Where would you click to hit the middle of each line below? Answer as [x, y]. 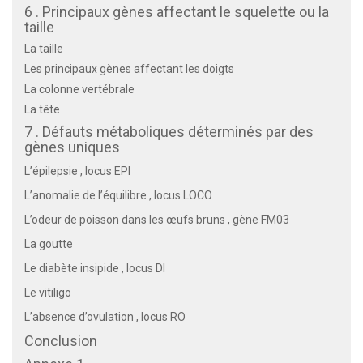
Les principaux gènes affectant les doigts [129, 68]
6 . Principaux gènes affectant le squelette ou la [177, 11]
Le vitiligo [48, 292]
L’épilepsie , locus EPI [77, 171]
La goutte [49, 243]
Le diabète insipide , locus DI [95, 268]
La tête [42, 109]
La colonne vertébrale [79, 89]
